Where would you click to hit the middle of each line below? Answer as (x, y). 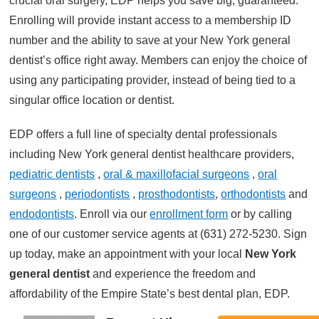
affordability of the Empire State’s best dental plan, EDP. (150, 294)
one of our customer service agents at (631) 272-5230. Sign (158, 234)
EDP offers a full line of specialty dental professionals (143, 134)
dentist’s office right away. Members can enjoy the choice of (158, 60)
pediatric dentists (52, 174)
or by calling (260, 214)
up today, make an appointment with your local (127, 254)
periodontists (98, 194)
